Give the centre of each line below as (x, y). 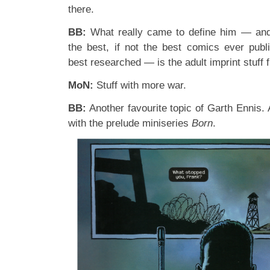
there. (81, 9)
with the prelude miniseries (130, 123)
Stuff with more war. (140, 85)
